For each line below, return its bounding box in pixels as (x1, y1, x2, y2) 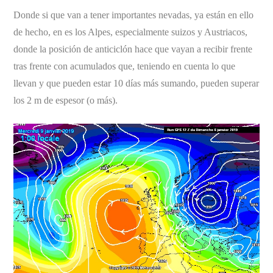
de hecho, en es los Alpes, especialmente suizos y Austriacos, (13, 26, 248, 37)
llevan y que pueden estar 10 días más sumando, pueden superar (13, 77, 260, 88)
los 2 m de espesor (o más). (13, 94, 118, 105)
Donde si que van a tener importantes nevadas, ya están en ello (13, 9, 254, 20)
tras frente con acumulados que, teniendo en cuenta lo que (13, 60, 236, 71)
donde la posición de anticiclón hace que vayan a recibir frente (13, 43, 253, 54)
